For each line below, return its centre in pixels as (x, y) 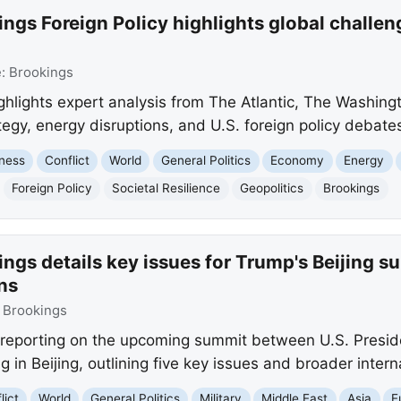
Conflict (68, 161)
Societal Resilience (166, 188)
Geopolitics (272, 188)
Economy (298, 161)
